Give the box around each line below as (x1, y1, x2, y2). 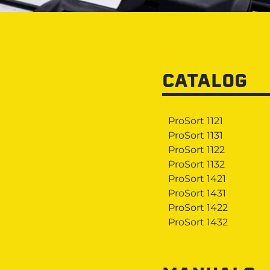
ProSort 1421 (168, 172, 226, 184)
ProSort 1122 (168, 143, 225, 155)
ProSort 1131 (168, 129, 223, 141)
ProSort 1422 (168, 201, 228, 213)
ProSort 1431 (168, 187, 226, 199)
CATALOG (162, 73, 247, 91)
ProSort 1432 (168, 216, 228, 228)
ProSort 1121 (168, 115, 223, 127)
